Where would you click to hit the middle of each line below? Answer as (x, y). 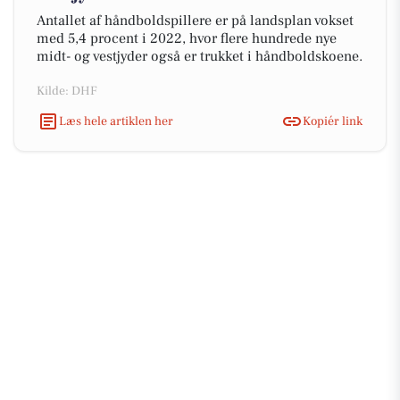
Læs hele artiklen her (116, 121)
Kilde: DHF (67, 91)
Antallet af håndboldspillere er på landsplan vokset (195, 21)
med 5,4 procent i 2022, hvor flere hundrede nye (187, 38)
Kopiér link (333, 121)
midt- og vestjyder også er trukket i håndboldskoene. (200, 56)
